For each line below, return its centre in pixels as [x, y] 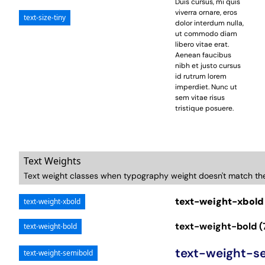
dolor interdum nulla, [210, 23]
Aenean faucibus [203, 55]
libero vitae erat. [202, 45]
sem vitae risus [200, 98]
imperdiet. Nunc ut [206, 87]
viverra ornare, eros [206, 13]
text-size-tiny [45, 18]
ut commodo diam [206, 34]
